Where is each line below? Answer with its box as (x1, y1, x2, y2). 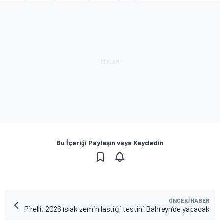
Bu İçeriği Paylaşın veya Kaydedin (56, 138, 164, 147)
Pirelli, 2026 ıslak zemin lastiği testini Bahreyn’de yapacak (24, 203, 210, 213)
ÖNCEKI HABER (169, 196, 210, 204)
